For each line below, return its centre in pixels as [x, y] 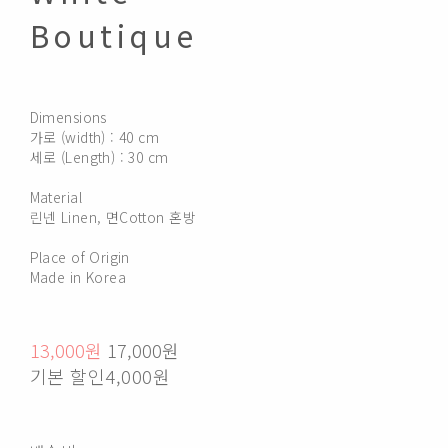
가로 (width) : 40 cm [96, 136]
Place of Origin [79, 256]
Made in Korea [78, 276]
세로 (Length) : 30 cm [99, 156]
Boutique [113, 34]
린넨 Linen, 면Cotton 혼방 [112, 216]
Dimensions [68, 116]
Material [55, 196]
